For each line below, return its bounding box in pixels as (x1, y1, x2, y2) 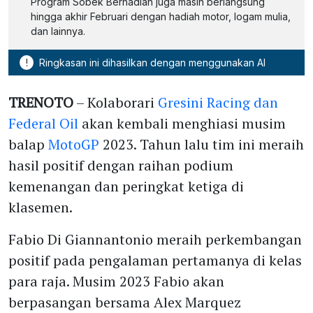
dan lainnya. (31, 24, 85, 37)
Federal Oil (8, 113, 78, 133)
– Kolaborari (73, 92, 158, 112)
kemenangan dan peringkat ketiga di (8, 176, 244, 196)
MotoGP (48, 134, 99, 154)
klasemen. (8, 197, 73, 217)
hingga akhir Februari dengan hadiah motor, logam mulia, (31, 10, 291, 22)
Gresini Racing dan (158, 92, 278, 112)
